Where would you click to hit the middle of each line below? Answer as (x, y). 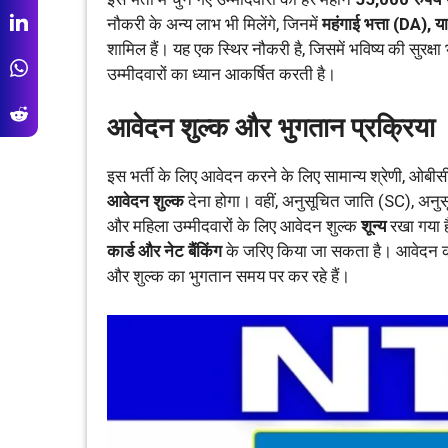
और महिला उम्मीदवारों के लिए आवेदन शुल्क (234, 226)
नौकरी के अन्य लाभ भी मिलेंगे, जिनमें (214, 23)
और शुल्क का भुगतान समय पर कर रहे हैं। (228, 276)
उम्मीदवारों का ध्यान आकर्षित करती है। (221, 73)
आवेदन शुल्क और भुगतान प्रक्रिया (271, 128)
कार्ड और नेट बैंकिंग (164, 251)
